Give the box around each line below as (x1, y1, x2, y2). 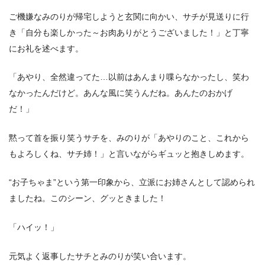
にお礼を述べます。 (9, 43, 83, 53)
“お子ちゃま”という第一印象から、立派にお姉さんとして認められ (9, 177, 255, 188)
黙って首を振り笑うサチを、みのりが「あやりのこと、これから (9, 132, 249, 143)
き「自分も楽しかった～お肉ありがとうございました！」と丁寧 (9, 27, 249, 37)
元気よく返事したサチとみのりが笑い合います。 (9, 251, 191, 261)
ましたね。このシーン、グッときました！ (9, 193, 166, 203)
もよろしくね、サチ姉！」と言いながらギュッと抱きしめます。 (9, 148, 249, 159)
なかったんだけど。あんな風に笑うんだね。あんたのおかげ (9, 88, 232, 98)
